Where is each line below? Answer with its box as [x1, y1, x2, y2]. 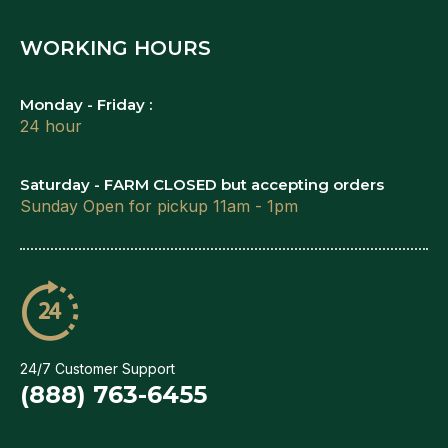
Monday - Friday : [20, 94, 152, 114]
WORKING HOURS [20, 35, 211, 60]
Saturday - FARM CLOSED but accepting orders [20, 174, 384, 194]
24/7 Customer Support [20, 359, 175, 377]
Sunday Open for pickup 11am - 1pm [20, 195, 298, 216]
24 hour [20, 115, 82, 136]
